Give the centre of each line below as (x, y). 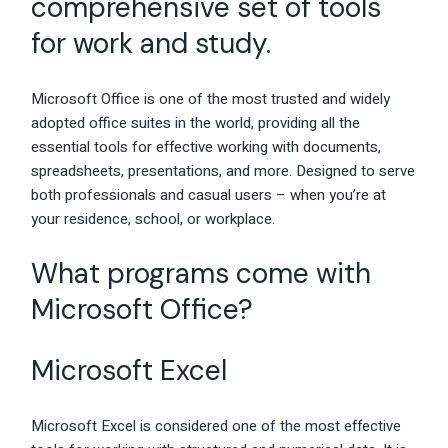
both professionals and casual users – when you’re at (209, 195)
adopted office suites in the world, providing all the (196, 123)
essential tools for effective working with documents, (206, 147)
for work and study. (151, 44)
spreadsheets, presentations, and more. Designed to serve (223, 171)
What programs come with (201, 274)
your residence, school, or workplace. (153, 219)
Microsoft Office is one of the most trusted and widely (211, 99)
